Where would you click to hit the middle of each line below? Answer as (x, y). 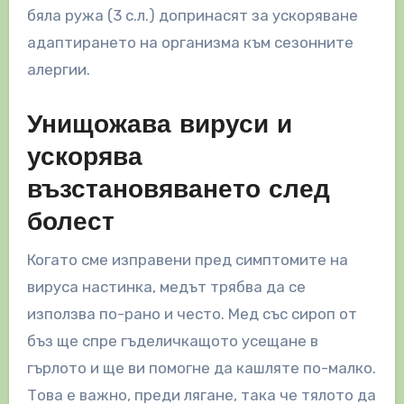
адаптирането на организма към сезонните (190, 43)
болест (70, 224)
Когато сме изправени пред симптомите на (187, 259)
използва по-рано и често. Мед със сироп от (192, 313)
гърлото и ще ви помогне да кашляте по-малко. (201, 367)
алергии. (58, 70)
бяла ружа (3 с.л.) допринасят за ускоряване (192, 16)
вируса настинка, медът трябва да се (166, 286)
